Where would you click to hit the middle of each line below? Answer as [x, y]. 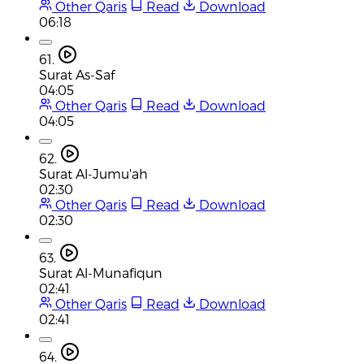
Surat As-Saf [77, 74]
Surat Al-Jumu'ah [93, 173]
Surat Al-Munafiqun [101, 272]
